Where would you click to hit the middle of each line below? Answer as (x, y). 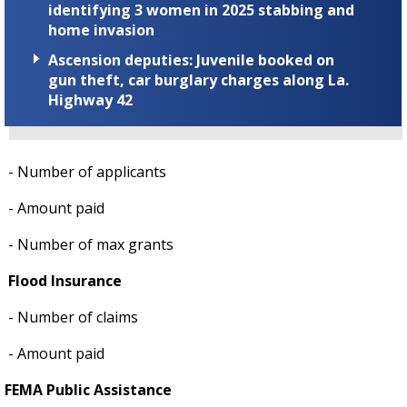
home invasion (101, 30)
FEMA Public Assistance (88, 390)
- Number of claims (71, 318)
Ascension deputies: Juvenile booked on (191, 60)
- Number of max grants (89, 245)
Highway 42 (90, 100)
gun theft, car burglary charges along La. (199, 80)
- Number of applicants (85, 172)
